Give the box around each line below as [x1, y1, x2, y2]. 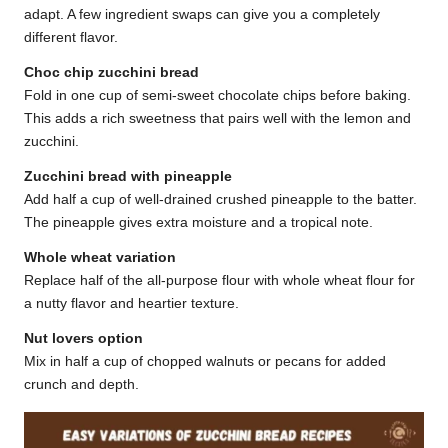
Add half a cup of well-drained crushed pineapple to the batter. [24, 192, 417, 208]
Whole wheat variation [24, 250, 176, 266]
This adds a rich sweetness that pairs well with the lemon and [24, 111, 411, 127]
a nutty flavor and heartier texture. [24, 296, 239, 312]
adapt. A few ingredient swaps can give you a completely [24, 7, 380, 23]
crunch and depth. [24, 377, 139, 393]
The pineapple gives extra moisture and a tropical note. [24, 215, 373, 231]
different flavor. [24, 30, 118, 46]
